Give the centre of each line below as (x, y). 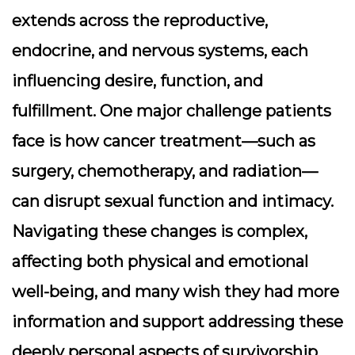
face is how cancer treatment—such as (164, 141)
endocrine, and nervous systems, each (160, 51)
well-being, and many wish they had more (176, 292)
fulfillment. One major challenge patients (172, 111)
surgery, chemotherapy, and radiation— (165, 171)
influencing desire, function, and (137, 81)
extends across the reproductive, (140, 21)
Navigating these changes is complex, (160, 231)
